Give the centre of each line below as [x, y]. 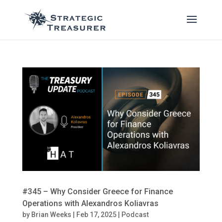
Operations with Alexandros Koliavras [90, 204]
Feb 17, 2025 [96, 215]
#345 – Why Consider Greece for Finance [97, 192]
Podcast [135, 215]
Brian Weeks [51, 215]
